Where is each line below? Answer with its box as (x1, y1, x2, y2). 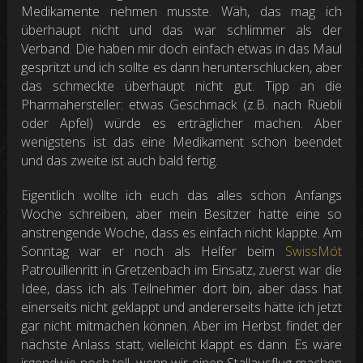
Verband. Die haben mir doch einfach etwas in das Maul (21, 39, 342, 58)
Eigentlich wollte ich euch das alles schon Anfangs (21, 186, 342, 204)
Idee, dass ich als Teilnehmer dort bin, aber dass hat (21, 279, 342, 297)
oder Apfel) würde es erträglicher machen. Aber (21, 113, 342, 132)
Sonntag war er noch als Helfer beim (21, 241, 285, 260)
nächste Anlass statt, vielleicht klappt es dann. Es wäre (21, 335, 342, 353)
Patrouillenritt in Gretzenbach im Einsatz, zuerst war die (21, 260, 342, 279)
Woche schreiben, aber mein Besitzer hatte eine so (21, 204, 342, 223)
